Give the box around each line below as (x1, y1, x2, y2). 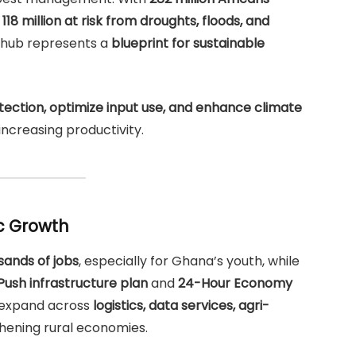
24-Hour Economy (178, 274, 292, 293)
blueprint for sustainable (111, 34, 265, 53)
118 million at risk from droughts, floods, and (2, 12, 269, 31)
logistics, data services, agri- (93, 296, 269, 315)
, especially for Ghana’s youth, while (79, 252, 300, 271)
